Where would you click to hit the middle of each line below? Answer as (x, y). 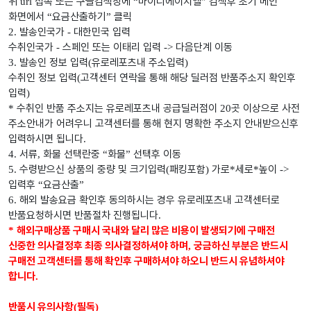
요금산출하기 (79, 17)
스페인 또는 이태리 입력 (113, 48)
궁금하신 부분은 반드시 (241, 246)
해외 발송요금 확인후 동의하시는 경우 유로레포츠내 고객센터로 (150, 200)
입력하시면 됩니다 (46, 139)
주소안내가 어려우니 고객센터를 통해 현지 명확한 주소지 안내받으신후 (153, 124)
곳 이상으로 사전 (266, 109)
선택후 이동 (157, 154)
